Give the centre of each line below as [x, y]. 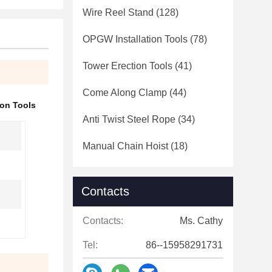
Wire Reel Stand [118, 12]
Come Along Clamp [125, 93]
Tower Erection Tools [127, 66]
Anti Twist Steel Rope [129, 119]
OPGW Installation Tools [135, 39]
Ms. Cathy [201, 221]
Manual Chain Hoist [125, 146]
